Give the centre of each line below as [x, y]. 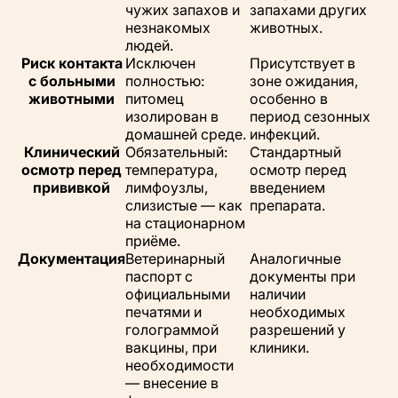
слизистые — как [184, 205]
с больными [72, 80]
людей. [149, 45]
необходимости [179, 365]
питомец [155, 98]
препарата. [287, 205]
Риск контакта [72, 63]
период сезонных [310, 116]
